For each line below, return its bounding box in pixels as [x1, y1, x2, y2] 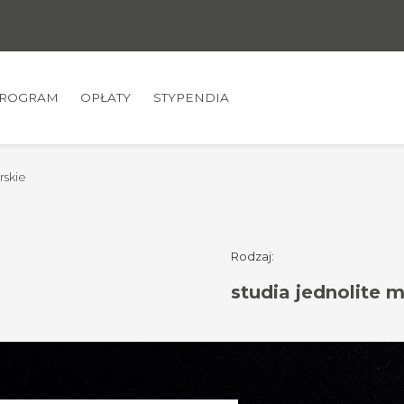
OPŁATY [80, 89, 132, 105]
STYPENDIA [152, 89, 229, 105]
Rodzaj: [231, 249, 274, 264]
